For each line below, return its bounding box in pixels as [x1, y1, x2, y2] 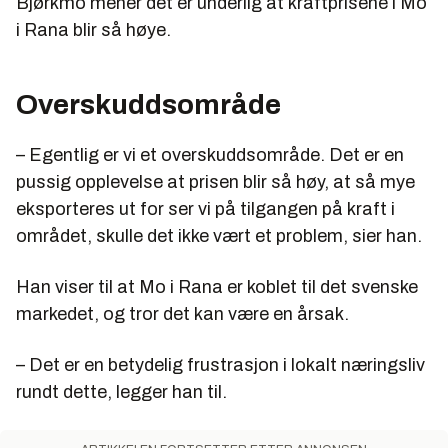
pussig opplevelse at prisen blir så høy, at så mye [16, 172, 415, 193]
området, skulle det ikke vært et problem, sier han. [16, 226, 422, 247]
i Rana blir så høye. [16, 20, 171, 41]
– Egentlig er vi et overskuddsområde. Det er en [16, 145, 404, 166]
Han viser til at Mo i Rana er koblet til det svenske [16, 277, 418, 298]
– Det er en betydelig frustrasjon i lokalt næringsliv [16, 355, 425, 376]
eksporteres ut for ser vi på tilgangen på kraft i [16, 199, 395, 220]
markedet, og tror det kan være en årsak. [16, 304, 349, 325]
